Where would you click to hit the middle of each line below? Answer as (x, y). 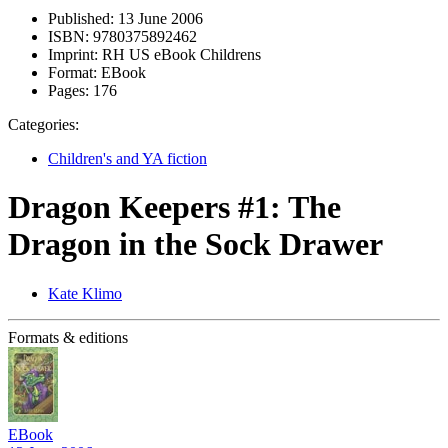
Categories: (43, 124)
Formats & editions (68, 337)
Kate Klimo (85, 293)
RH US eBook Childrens (179, 54)
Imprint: (73, 54)
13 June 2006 (158, 18)
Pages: (68, 90)
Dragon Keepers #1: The (174, 207)
